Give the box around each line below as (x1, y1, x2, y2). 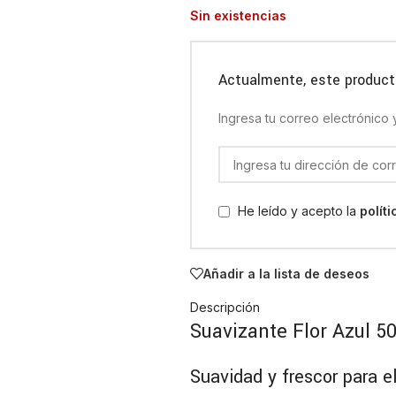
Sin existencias (190, 8, 287, 23)
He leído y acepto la (238, 203, 361, 219)
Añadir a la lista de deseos (203, 265, 370, 281)
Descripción (190, 300, 261, 316)
